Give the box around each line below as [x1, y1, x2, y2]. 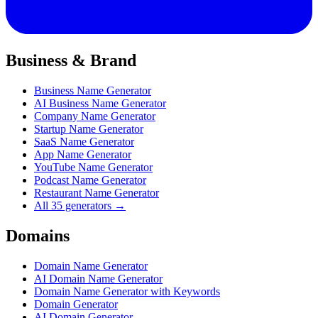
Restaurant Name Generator [34, 187, 159, 199]
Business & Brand [6, 51, 136, 70]
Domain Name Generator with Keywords [34, 285, 220, 297]
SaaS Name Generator [34, 136, 134, 148]
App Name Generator [34, 148, 131, 161]
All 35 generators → [34, 199, 126, 212]
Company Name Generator [34, 110, 155, 123]
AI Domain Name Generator [34, 272, 163, 285]
